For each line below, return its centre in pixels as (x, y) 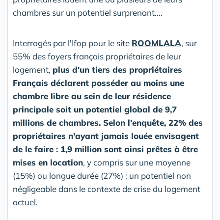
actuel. (25, 202)
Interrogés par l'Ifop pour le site (72, 43)
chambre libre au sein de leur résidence (92, 96)
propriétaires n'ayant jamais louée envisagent (106, 136)
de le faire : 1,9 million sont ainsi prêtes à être (105, 149)
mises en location (48, 163)
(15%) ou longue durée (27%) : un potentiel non (102, 176)
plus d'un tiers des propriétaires (117, 70)
